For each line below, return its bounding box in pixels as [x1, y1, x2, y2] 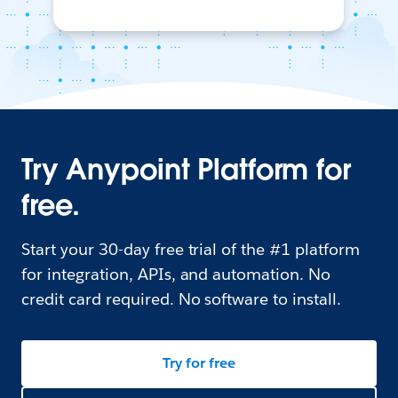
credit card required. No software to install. [21, 288, 342, 309]
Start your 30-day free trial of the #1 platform [21, 238, 360, 259]
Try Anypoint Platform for [21, 150, 351, 187]
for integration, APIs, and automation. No [21, 263, 331, 284]
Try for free [163, 353, 235, 372]
